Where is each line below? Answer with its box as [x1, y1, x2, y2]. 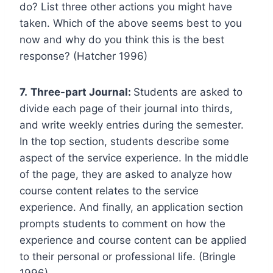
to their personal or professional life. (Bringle [19, 250, 236, 263]
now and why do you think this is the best [19, 33, 224, 46]
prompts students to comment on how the [19, 217, 225, 230]
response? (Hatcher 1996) [19, 49, 147, 62]
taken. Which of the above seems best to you [19, 16, 242, 29]
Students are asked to [133, 85, 243, 98]
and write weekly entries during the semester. [19, 118, 244, 131]
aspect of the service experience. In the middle [19, 151, 249, 164]
